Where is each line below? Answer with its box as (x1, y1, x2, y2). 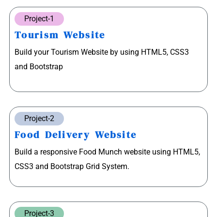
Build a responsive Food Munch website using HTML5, (15, 147, 200, 156)
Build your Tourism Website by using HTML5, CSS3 (15, 47, 189, 57)
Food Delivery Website (15, 128, 137, 141)
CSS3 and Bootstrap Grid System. (15, 161, 129, 171)
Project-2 (24, 113, 54, 123)
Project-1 (24, 14, 54, 24)
